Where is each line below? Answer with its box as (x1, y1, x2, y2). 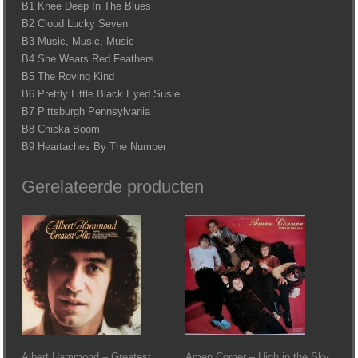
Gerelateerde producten (22, 177, 205, 197)
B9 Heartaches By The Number (22, 141, 167, 153)
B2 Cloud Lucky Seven (22, 18, 129, 30)
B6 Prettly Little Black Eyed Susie (22, 88, 181, 101)
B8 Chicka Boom (22, 123, 101, 136)
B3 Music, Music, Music (22, 35, 135, 48)
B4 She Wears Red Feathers (22, 53, 155, 66)
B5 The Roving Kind (22, 70, 115, 83)
